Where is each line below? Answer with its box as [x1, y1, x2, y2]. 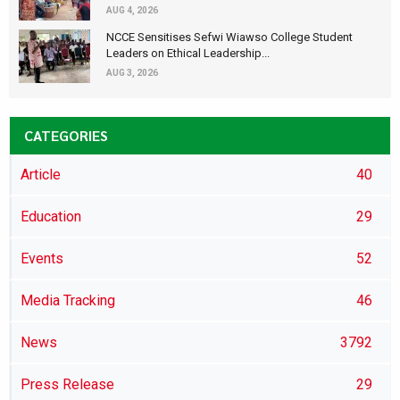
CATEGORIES [24, 125, 108, 145]
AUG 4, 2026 [106, 4, 158, 15]
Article [21, 165, 61, 183]
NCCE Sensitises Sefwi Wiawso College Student [106, 29, 353, 44]
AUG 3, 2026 [106, 67, 158, 78]
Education [21, 207, 81, 225]
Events [21, 249, 63, 267]
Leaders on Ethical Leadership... [106, 46, 270, 60]
